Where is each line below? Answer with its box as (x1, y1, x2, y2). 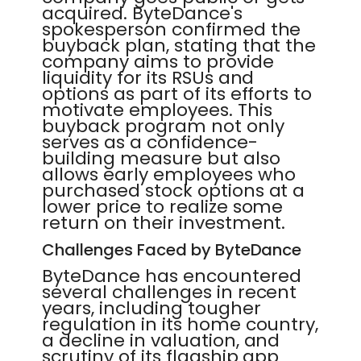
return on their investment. (42, 210, 286, 235)
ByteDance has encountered (42, 263, 301, 288)
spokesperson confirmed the (42, 17, 301, 42)
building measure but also (42, 146, 280, 171)
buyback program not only (42, 114, 284, 139)
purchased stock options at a (42, 178, 305, 203)
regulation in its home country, (42, 312, 319, 337)
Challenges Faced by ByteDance (42, 239, 302, 261)
